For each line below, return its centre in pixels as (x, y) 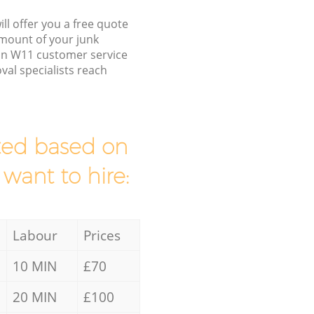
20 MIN (34, 296)
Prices (102, 235)
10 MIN (34, 266)
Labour (35, 235)
